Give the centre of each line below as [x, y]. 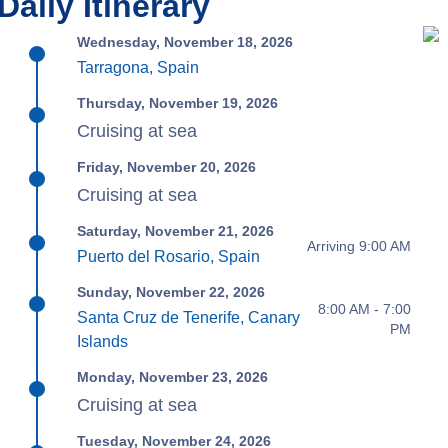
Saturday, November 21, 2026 [176, 231]
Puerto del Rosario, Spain [169, 256]
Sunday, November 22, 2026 [171, 292]
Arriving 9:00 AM [358, 245]
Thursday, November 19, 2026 [178, 103]
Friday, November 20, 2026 [167, 167]
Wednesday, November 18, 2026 [185, 42]
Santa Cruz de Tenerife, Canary [189, 317]
